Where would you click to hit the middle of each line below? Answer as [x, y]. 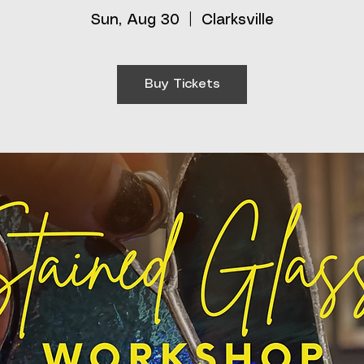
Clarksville [237, 20]
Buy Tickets [182, 84]
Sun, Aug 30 [135, 20]
